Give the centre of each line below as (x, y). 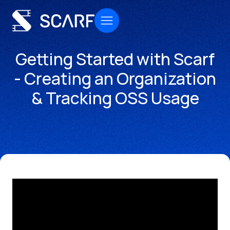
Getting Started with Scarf (115, 59)
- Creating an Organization (115, 79)
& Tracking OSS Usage (115, 98)
